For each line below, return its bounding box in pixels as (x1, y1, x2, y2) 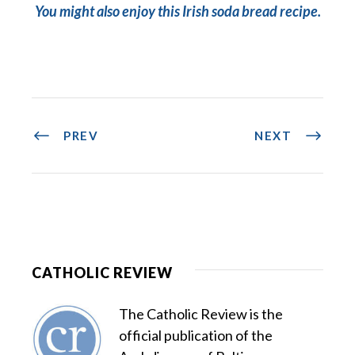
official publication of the (119, 326, 273, 345)
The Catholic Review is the (119, 305, 283, 323)
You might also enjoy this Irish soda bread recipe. (34, 2, 321, 21)
